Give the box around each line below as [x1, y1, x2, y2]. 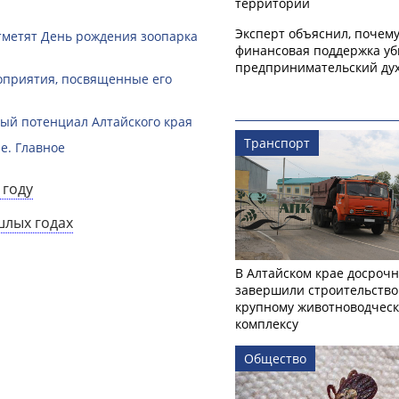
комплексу [235, 315, 298, 333]
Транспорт [244, 134, 310, 151]
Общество [244, 350, 306, 368]
